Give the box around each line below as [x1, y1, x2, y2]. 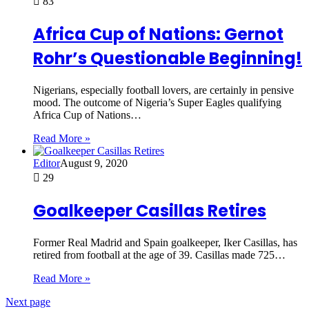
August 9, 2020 [60, 157, 128, 170]
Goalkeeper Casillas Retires [33, 199, 266, 223]
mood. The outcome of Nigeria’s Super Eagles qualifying [33, 97, 281, 109]
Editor [33, 157, 60, 170]
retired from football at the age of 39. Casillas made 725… [33, 249, 286, 261]
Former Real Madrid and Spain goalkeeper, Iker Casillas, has [33, 237, 297, 248]
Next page [6, 296, 50, 308]
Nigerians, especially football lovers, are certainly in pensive [33, 84, 294, 97]
